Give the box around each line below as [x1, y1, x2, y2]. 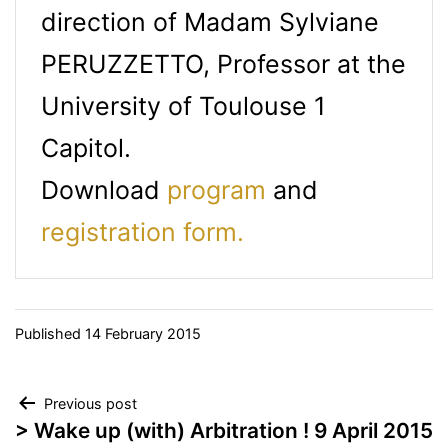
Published [15, 324, 85, 342]
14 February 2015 [85, 324, 201, 342]
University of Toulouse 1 [41, 90, 326, 121]
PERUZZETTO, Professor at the [41, 48, 406, 79]
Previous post [44, 394, 137, 412]
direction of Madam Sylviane [41, 6, 379, 37]
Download [41, 174, 167, 205]
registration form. [41, 216, 244, 247]
